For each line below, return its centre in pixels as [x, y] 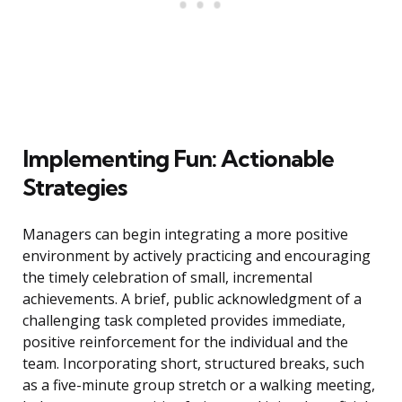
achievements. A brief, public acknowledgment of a [192, 299]
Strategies [74, 188]
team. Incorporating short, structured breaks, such [193, 364]
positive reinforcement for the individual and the [185, 342]
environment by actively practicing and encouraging [197, 256]
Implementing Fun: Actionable [178, 159]
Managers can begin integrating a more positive [185, 235]
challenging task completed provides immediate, [184, 321]
